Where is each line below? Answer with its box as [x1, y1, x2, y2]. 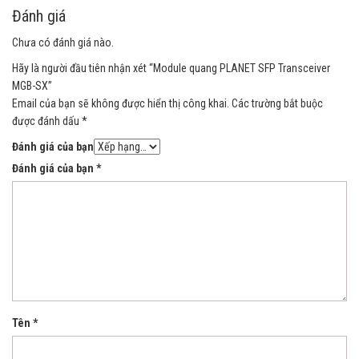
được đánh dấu [12, 114, 82, 127]
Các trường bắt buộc [232, 96, 323, 110]
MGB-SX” [12, 79, 52, 92]
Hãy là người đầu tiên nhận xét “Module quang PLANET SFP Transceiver [12, 61, 330, 75]
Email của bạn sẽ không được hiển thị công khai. [12, 96, 229, 110]
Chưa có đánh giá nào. [12, 35, 114, 49]
